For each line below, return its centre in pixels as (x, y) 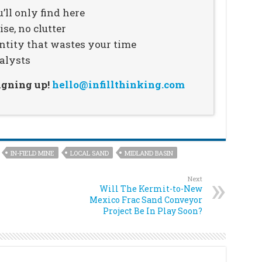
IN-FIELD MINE (32, 153)
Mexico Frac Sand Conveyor (146, 200)
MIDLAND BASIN (149, 153)
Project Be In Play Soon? (152, 211)
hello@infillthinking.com (118, 85)
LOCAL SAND (89, 153)
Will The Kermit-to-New (151, 189)
